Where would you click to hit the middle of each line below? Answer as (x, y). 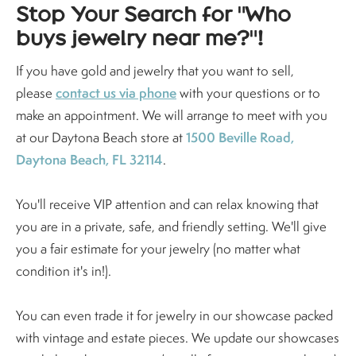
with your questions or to (248, 93)
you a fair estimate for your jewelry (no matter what (158, 249)
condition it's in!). (64, 271)
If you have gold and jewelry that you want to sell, (155, 71)
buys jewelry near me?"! (140, 38)
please (36, 93)
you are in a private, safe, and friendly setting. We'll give (171, 227)
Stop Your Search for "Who (153, 14)
